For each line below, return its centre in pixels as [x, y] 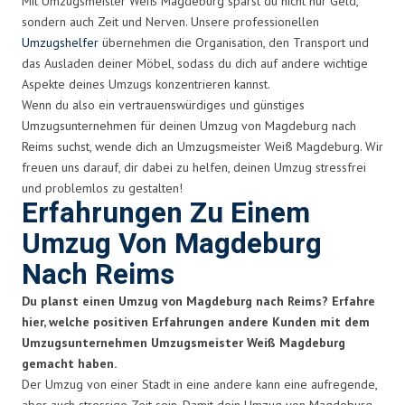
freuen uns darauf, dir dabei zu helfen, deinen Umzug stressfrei [194, 167]
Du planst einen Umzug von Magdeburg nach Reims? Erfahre [198, 301]
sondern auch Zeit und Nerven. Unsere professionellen [170, 21]
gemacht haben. [69, 363]
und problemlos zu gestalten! [102, 188]
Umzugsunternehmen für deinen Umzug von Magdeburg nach [189, 125]
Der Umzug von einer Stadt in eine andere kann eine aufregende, [199, 384]
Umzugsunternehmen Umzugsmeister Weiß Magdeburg [184, 342]
